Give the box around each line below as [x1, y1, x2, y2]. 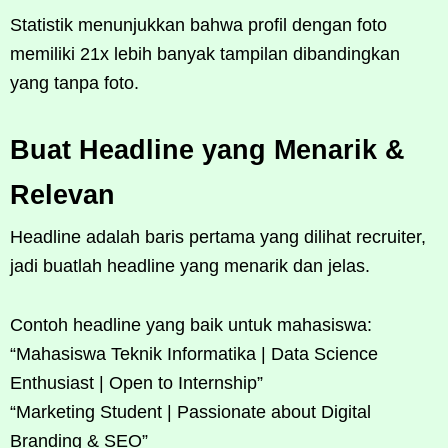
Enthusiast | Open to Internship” [10, 372, 263, 393]
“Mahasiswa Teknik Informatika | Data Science [10, 343, 378, 364]
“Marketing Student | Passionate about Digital [10, 401, 371, 422]
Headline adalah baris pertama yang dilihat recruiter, [10, 226, 426, 247]
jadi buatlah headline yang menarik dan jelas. [10, 255, 370, 276]
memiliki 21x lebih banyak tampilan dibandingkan [10, 43, 400, 64]
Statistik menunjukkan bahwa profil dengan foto [10, 14, 387, 35]
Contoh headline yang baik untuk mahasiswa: [10, 314, 372, 335]
